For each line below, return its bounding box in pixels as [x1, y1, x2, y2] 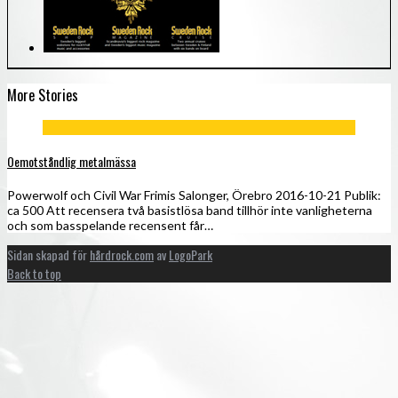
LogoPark [169, 244, 212, 264]
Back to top [7, 263, 61, 283]
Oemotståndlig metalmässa [7, 151, 136, 171]
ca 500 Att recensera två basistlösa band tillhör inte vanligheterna [7, 202, 372, 218]
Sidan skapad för [7, 244, 90, 264]
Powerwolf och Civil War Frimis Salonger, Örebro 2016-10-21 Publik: [7, 187, 381, 203]
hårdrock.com [90, 244, 154, 264]
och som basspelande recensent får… [7, 217, 213, 233]
